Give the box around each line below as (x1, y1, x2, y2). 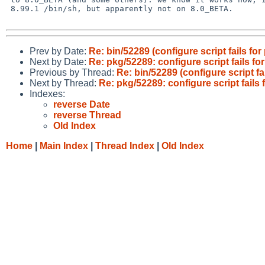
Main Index (40, 140, 88, 151)
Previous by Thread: (30, 67, 117, 77)
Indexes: (30, 88, 65, 99)
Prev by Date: (30, 46, 89, 56)
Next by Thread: (30, 77, 99, 88)
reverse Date (53, 99, 110, 109)
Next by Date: (30, 56, 89, 67)
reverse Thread (53, 109, 121, 120)
